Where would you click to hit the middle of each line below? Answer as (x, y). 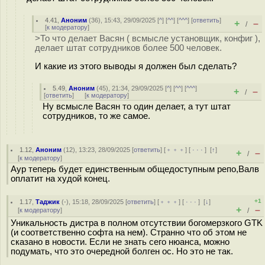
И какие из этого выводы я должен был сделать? (136, 66)
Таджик (48, 202)
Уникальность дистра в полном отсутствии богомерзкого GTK (137, 223)
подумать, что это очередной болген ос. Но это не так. (122, 251)
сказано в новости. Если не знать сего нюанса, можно (120, 242)
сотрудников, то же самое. (96, 116)
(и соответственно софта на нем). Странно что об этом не (129, 232)
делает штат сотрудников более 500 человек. (128, 48)
